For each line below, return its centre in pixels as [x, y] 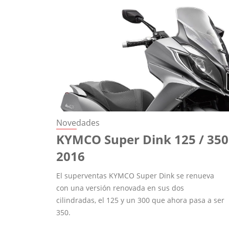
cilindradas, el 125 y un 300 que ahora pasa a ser [141, 200]
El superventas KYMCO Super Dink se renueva [135, 175]
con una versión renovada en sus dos [120, 188]
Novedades [78, 122]
